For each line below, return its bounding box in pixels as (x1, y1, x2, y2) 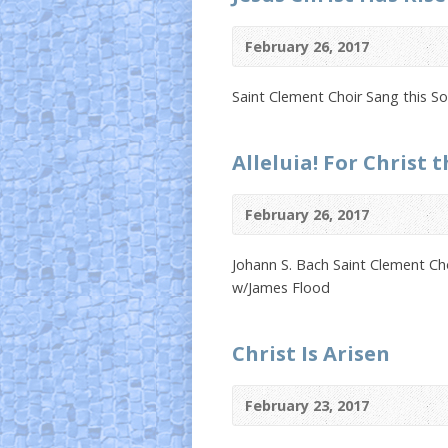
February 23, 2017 (245, 396, 369, 415)
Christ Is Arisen (232, 339, 390, 367)
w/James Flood (232, 278, 330, 297)
